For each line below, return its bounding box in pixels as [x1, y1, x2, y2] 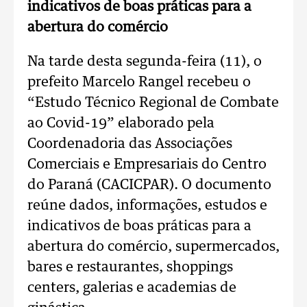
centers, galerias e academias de [27, 281, 236, 295]
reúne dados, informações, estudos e [27, 199, 267, 212]
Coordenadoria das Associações [27, 137, 232, 151]
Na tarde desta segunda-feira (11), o [27, 55, 262, 69]
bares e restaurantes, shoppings [27, 260, 233, 274]
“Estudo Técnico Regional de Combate [27, 96, 279, 110]
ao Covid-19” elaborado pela [27, 116, 214, 130]
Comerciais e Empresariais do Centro [27, 158, 267, 171]
